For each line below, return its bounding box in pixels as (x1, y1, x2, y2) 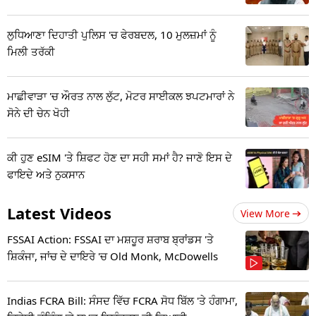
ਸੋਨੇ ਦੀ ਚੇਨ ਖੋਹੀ (7, 106, 70, 121)
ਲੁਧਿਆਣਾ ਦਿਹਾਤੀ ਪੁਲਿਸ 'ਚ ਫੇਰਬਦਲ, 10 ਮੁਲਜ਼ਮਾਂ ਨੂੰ (7, 28, 217, 42)
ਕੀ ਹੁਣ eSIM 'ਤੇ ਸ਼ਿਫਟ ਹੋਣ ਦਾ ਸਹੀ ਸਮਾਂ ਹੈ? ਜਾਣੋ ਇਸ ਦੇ (7, 150, 232, 165)
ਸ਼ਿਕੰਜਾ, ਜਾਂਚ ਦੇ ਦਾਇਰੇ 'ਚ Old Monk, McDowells (7, 249, 218, 264)
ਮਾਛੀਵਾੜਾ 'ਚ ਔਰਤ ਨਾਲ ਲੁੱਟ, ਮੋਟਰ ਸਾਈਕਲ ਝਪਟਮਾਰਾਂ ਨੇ (7, 89, 234, 104)
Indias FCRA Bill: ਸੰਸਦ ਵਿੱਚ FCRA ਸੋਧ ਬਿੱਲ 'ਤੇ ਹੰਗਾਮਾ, (7, 293, 238, 308)
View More (241, 207, 290, 221)
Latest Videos (7, 202, 111, 224)
